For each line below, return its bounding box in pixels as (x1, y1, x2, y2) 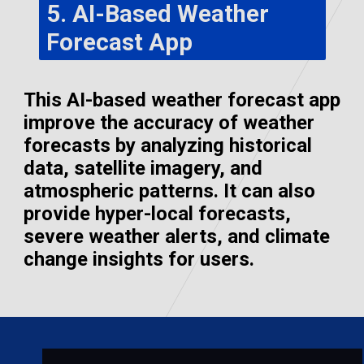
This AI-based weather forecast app (24, 88, 341, 111)
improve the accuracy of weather (24, 110, 315, 134)
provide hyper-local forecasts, (24, 201, 292, 225)
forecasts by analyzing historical (24, 133, 313, 157)
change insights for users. (24, 247, 255, 271)
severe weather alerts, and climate (24, 224, 331, 248)
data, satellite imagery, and (24, 156, 263, 180)
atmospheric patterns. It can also (24, 179, 316, 202)
